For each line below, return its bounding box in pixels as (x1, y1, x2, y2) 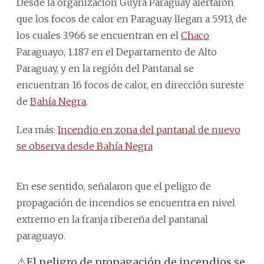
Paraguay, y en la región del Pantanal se (16, 62, 194, 74)
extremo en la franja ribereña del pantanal (16, 213, 208, 225)
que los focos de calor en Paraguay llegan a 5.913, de (16, 12, 247, 25)
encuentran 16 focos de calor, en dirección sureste (16, 78, 244, 91)
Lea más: (16, 123, 58, 136)
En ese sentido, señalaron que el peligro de (16, 180, 211, 192)
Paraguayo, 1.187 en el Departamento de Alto (16, 45, 217, 58)
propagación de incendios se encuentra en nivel (16, 196, 235, 209)
